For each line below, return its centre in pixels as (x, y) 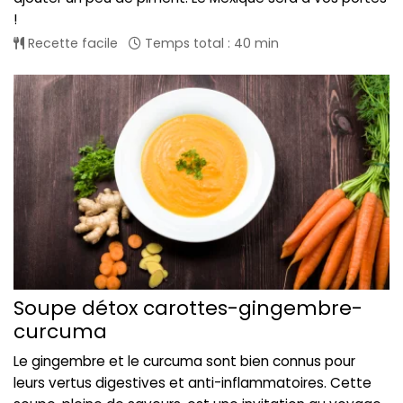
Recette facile (71, 44)
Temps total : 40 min (210, 44)
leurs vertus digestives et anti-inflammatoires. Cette (193, 383)
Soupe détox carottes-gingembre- (188, 309)
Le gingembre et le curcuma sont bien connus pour (184, 362)
